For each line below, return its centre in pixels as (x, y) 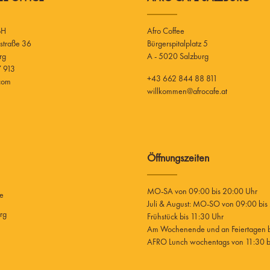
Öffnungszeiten (178, 157)
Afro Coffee (166, 30)
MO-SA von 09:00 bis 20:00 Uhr (202, 191)
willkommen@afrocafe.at (187, 91)
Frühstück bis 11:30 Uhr (185, 216)
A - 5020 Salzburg (178, 56)
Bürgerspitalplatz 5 (177, 43)
